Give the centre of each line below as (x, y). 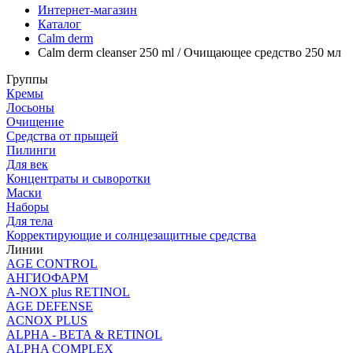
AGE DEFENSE (50, 306)
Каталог (59, 24)
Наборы (28, 206)
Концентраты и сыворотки (78, 178)
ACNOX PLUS (47, 320)
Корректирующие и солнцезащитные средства (131, 235)
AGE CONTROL (52, 263)
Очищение (35, 121)
